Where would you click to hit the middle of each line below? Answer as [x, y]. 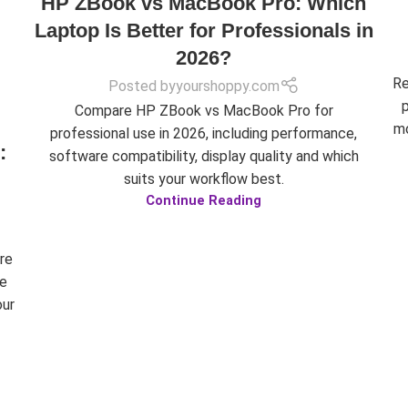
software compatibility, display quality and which [204, 156]
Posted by [143, 86]
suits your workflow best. [204, 178]
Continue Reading [204, 200]
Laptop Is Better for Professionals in [204, 31]
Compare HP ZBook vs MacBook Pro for [204, 110]
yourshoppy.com [228, 86]
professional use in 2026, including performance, [204, 133]
